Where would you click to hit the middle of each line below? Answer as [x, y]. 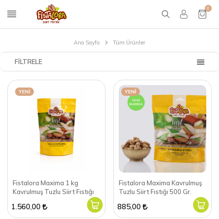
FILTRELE [28, 62]
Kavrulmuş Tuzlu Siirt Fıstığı [53, 192]
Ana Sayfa [87, 43]
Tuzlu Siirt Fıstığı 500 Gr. [155, 192]
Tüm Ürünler [129, 43]
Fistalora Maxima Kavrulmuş [160, 183]
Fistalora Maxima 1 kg [45, 183]
